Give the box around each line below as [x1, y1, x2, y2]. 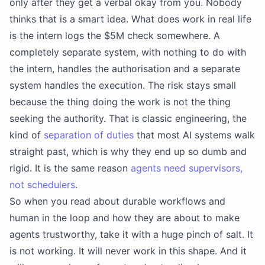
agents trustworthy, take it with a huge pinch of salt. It [9, 228, 253, 240]
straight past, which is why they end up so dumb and [9, 146, 247, 157]
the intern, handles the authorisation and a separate [9, 63, 240, 75]
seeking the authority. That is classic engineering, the [9, 112, 247, 124]
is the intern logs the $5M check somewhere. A [9, 30, 220, 41]
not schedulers [9, 179, 75, 190]
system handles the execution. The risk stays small [9, 79, 236, 91]
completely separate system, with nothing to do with [9, 46, 246, 58]
